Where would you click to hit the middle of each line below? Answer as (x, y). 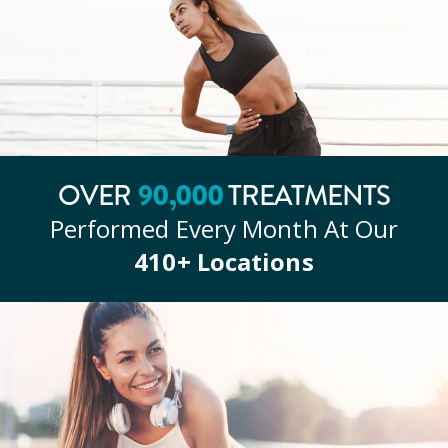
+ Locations (245, 262)
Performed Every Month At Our (224, 229)
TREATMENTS (307, 196)
